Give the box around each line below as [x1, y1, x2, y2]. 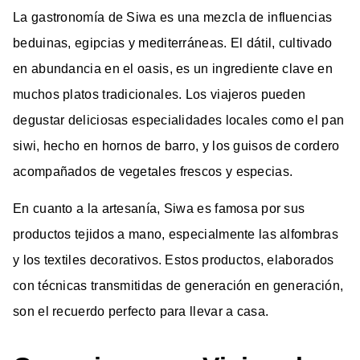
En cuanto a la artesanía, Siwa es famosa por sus [13, 201, 305, 215]
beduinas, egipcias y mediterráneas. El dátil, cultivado [13, 35, 333, 50]
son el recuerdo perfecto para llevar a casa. [13, 304, 269, 318]
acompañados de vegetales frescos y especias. [13, 164, 293, 178]
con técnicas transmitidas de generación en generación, [13, 278, 344, 292]
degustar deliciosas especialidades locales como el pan [13, 112, 345, 127]
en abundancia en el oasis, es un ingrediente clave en [13, 61, 333, 76]
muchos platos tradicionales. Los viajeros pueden [13, 87, 306, 101]
